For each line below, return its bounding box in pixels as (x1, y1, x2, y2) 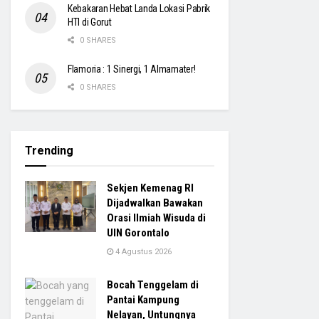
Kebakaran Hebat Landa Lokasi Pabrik (68, 3, 211, 15)
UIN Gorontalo (107, 226, 169, 240)
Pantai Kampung (107, 293, 179, 307)
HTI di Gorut (68, 16, 112, 28)
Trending (25, 144, 73, 158)
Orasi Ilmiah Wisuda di (107, 211, 206, 225)
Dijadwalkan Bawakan (107, 197, 203, 210)
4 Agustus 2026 (113, 247, 172, 257)
